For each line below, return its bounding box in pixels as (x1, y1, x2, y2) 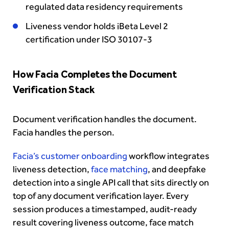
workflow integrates (127, 150, 210, 162)
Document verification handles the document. (13, 113, 197, 125)
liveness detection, (13, 164, 91, 175)
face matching (91, 164, 148, 175)
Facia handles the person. (13, 127, 116, 139)
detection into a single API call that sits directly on (13, 177, 209, 189)
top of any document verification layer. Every (13, 190, 189, 202)
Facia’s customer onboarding (13, 150, 127, 162)
